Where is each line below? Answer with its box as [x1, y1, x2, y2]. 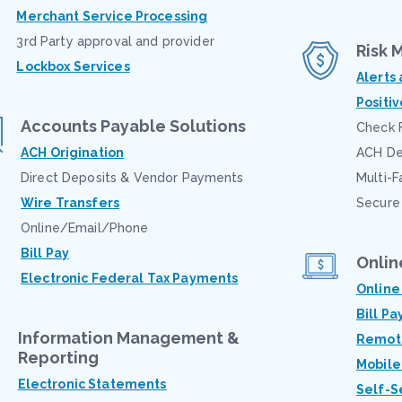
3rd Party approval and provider [16, 34, 214, 48]
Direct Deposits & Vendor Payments [21, 170, 244, 185]
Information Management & [17, 328, 240, 347]
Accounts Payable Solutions [21, 117, 246, 135]
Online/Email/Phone [21, 221, 149, 235]
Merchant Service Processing [16, 9, 208, 23]
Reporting [17, 348, 99, 367]
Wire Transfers [21, 196, 119, 210]
